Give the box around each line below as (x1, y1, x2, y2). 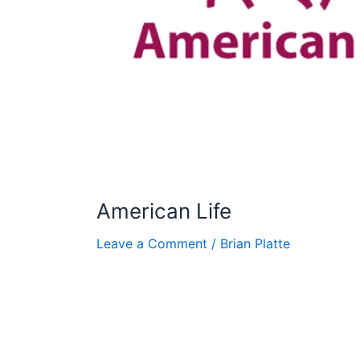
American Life (96, 198, 231, 224)
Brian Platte (220, 235, 290, 252)
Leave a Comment (96, 235, 207, 252)
